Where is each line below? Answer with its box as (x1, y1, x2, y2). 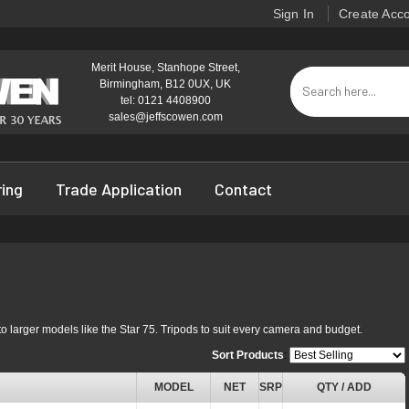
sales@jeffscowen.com (108, 110, 223, 123)
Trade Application (56, 179, 182, 199)
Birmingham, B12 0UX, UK (100, 78, 232, 90)
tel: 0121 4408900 (120, 94, 211, 107)
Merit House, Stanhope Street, (90, 61, 240, 74)
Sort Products (212, 349, 284, 362)
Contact (215, 179, 272, 199)
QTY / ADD (317, 381, 372, 393)
